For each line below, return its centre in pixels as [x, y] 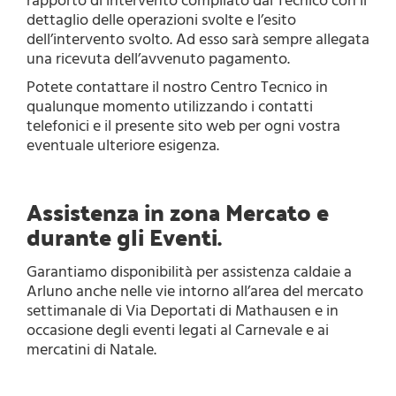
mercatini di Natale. [91, 350]
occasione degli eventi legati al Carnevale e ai [178, 331]
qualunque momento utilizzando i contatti [170, 107]
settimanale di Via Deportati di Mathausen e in [183, 311]
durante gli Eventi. [124, 237]
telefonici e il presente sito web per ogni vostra [183, 126]
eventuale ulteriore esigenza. [123, 146]
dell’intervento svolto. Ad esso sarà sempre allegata [198, 40]
